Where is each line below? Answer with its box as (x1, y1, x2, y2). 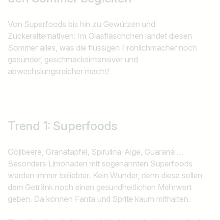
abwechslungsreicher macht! (8, 66, 113, 77)
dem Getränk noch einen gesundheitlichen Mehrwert (8, 182, 192, 192)
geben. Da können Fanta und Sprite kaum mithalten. (8, 194, 190, 204)
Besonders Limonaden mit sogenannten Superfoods (8, 159, 192, 169)
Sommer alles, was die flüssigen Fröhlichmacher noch (8, 43, 197, 53)
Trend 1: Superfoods (8, 119, 117, 134)
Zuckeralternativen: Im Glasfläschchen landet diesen (8, 31, 192, 41)
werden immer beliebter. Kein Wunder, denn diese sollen (8, 170, 202, 181)
